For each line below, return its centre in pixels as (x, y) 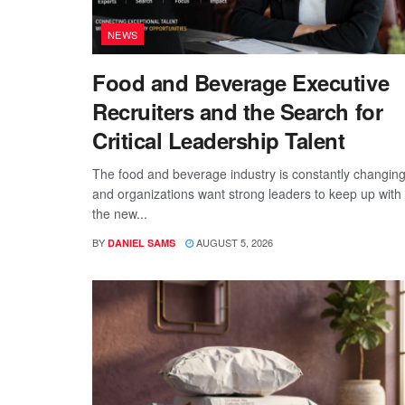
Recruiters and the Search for (238, 112)
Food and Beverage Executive (241, 83)
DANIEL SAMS (141, 243)
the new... (120, 214)
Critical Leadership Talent (219, 141)
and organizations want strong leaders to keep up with (247, 194)
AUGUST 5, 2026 (233, 243)
